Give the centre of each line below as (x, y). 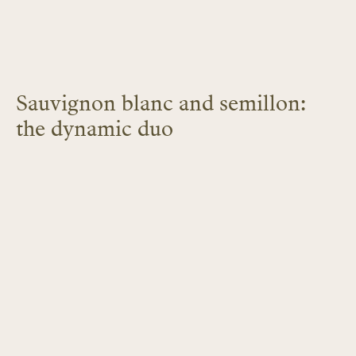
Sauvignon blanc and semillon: (161, 103)
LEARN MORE (66, 155)
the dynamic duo (95, 129)
